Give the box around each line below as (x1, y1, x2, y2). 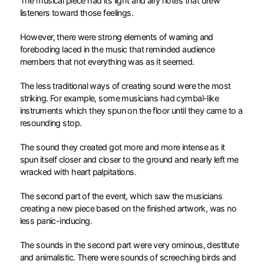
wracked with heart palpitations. (19, 166, 138, 177)
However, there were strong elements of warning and (19, 31, 213, 42)
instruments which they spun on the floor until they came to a (19, 105, 243, 115)
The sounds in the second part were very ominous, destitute (19, 239, 239, 250)
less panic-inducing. (19, 215, 94, 226)
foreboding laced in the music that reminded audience (19, 44, 215, 54)
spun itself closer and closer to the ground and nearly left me (19, 154, 239, 164)
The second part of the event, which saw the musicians (19, 190, 223, 201)
